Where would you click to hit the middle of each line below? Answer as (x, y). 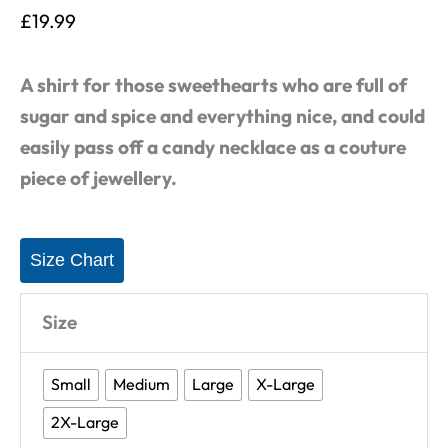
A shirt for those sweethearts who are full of (213, 85)
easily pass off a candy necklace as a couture (213, 147)
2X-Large (85, 422)
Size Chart (72, 260)
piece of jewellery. (100, 178)
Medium (142, 384)
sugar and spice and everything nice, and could (222, 116)
